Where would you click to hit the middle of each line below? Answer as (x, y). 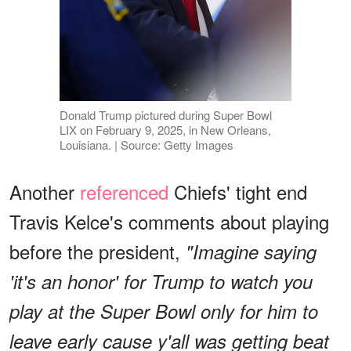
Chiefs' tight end (238, 192)
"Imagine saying (251, 252)
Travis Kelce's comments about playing (169, 222)
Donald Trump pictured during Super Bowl (165, 115)
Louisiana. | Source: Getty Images (146, 145)
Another (45, 192)
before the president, (98, 251)
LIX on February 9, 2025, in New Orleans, (165, 130)
